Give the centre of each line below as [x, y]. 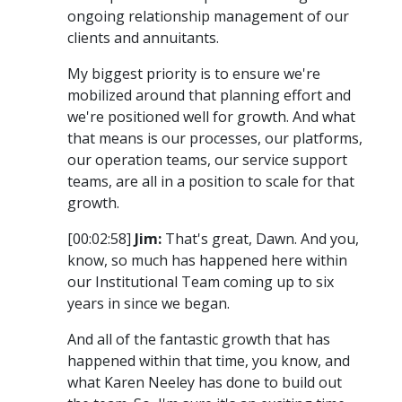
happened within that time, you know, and [209, 361]
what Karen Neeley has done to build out [205, 383]
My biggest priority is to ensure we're [194, 74]
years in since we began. [149, 304]
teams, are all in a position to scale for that [211, 182]
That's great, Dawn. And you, [260, 239]
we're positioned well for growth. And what [211, 117]
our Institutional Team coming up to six [201, 282]
